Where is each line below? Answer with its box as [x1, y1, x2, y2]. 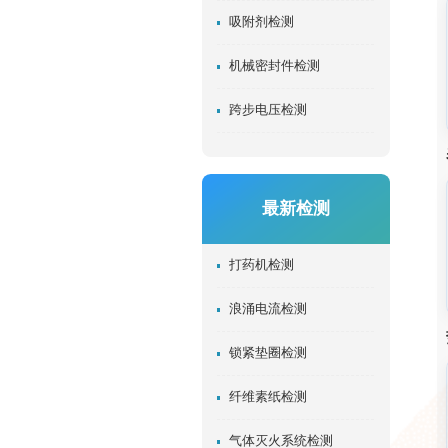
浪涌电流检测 [228, 301, 307, 316]
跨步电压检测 [228, 102, 307, 117]
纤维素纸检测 [228, 389, 307, 404]
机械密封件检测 [228, 58, 320, 73]
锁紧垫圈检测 [228, 345, 307, 360]
